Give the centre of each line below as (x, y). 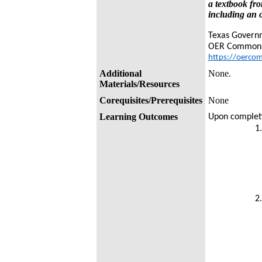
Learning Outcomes (138, 117)
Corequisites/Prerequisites (151, 100)
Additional (120, 73)
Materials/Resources (139, 84)
